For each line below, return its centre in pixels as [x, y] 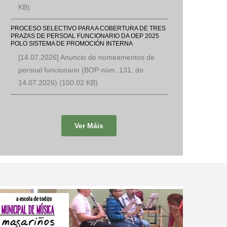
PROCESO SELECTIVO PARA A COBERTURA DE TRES [88, 28]
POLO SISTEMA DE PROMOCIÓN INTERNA [72, 43]
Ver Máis [89, 126]
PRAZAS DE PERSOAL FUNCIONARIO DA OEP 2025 [85, 36]
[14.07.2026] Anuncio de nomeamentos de [86, 57]
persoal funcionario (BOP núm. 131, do [81, 70]
